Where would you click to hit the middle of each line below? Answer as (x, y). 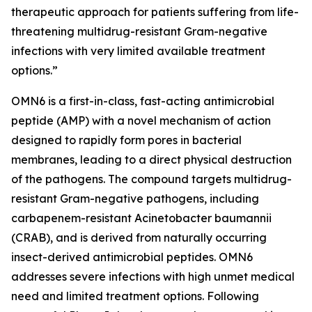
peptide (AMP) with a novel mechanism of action (141, 120)
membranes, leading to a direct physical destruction (151, 159)
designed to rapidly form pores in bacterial (126, 140)
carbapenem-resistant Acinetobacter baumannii (141, 218)
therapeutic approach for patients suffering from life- (155, 12)
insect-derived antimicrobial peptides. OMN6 (132, 257)
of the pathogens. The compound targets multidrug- (151, 179)
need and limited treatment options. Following (135, 296)
